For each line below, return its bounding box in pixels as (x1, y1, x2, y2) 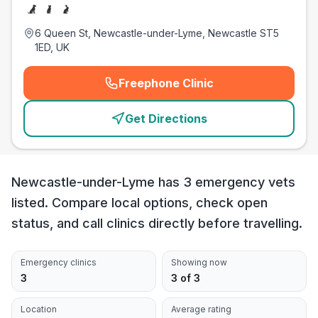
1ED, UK (35, 41, 70, 53)
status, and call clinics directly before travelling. (11, 216, 302, 231)
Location (21, 304, 57, 314)
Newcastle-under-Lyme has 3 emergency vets (11, 175, 295, 190)
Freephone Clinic (119, 76, 214, 90)
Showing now (171, 257, 227, 268)
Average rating (171, 304, 231, 314)
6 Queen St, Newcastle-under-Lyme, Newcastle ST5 (35, 27, 279, 39)
